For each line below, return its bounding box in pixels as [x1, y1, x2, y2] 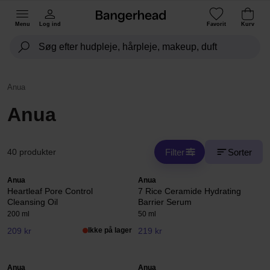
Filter [165, 146, 184, 157]
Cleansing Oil [7, 197, 58, 207]
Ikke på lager [88, 226, 132, 234]
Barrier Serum [138, 197, 192, 207]
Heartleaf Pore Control [7, 186, 93, 196]
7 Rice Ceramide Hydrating [138, 186, 241, 196]
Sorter [228, 146, 252, 157]
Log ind [39, 20, 61, 27]
